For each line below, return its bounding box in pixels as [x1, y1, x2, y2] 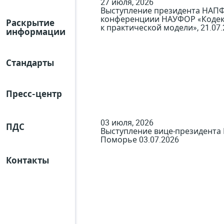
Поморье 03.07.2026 [100, 133, 179, 145]
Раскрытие [6, 17, 54, 28]
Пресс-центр [6, 88, 62, 99]
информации [6, 26, 65, 37]
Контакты [6, 154, 49, 166]
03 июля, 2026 [100, 116, 153, 128]
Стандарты [6, 57, 54, 68]
